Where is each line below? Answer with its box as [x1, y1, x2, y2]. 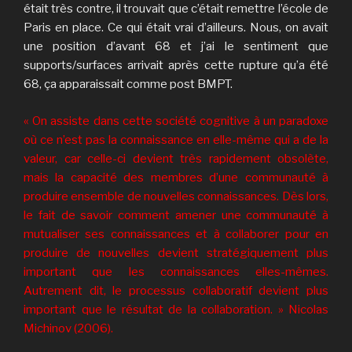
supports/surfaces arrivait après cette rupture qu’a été [24, 58, 328, 73]
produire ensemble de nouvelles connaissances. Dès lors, [24, 189, 328, 203]
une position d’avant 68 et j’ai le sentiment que [24, 39, 328, 54]
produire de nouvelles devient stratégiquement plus [24, 245, 328, 260]
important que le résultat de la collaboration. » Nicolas [24, 302, 328, 317]
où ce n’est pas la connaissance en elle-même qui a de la [24, 132, 328, 147]
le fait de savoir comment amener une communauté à [24, 207, 328, 222]
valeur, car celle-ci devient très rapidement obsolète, [24, 151, 328, 166]
